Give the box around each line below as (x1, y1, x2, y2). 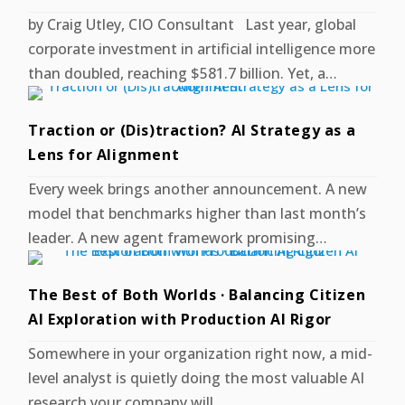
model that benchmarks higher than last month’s (28, 202, 367, 223)
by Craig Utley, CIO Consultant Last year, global (28, 14, 357, 34)
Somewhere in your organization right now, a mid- (28, 343, 373, 363)
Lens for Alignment (28, 144, 180, 165)
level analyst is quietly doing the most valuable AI (28, 367, 365, 388)
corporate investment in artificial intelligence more (28, 38, 376, 59)
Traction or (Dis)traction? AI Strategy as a (28, 119, 356, 140)
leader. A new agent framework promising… (28, 227, 328, 248)
